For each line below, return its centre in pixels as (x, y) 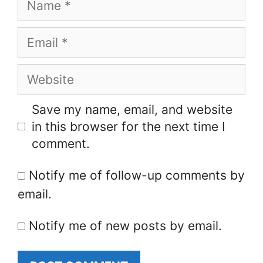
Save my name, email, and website (132, 109)
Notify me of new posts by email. (125, 225)
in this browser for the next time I (128, 126)
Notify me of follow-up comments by (137, 175)
